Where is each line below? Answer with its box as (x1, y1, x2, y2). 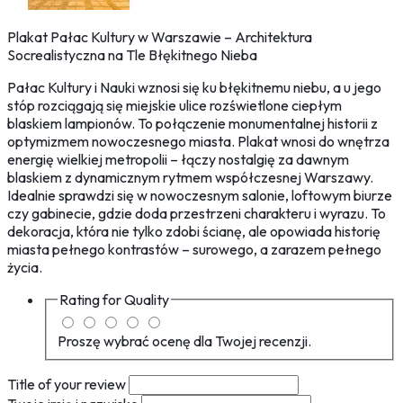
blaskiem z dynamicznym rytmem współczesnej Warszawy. (7, 168, 373, 187)
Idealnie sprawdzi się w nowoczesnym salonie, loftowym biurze (7, 186, 392, 205)
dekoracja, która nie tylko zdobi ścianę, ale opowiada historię (7, 222, 381, 241)
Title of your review (7, 374, 129, 393)
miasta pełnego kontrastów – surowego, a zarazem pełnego (7, 240, 381, 259)
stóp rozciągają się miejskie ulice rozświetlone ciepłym (7, 96, 342, 115)
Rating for (59, 291, 124, 309)
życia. (7, 258, 42, 277)
